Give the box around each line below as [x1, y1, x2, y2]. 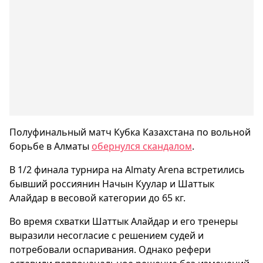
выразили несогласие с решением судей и [9, 229, 204, 242]
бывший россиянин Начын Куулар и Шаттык [9, 177, 214, 190]
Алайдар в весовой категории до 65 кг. [9, 191, 186, 204]
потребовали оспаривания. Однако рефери [9, 243, 211, 256]
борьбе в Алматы [9, 140, 92, 153]
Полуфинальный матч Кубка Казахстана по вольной [9, 126, 251, 139]
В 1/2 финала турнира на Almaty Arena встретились [9, 163, 245, 176]
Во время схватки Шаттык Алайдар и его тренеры [9, 215, 238, 228]
